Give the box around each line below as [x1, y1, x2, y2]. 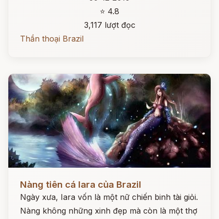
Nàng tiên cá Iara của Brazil [20, 179, 141, 190]
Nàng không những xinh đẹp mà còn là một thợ [20, 206, 197, 216]
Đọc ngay [8, 172, 44, 182]
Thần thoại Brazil [20, 34, 84, 44]
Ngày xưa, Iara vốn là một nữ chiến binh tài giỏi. [20, 192, 198, 202]
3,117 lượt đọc [84, 20, 135, 30]
